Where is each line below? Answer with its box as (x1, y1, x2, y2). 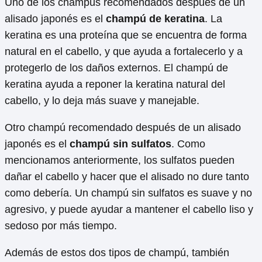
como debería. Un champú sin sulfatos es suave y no (5, 187, 252, 199)
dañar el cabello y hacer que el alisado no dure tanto (5, 170, 249, 182)
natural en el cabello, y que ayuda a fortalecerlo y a (5, 45, 243, 57)
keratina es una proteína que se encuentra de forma (5, 29, 247, 41)
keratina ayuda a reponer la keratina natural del (5, 78, 225, 90)
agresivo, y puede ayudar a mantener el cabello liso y (5, 203, 253, 215)
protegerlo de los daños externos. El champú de (5, 61, 228, 74)
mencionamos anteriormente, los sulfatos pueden (5, 154, 235, 166)
